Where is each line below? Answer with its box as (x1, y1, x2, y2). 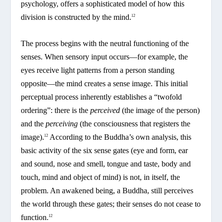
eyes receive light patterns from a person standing (21, 65, 175, 74)
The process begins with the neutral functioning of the (21, 39, 189, 48)
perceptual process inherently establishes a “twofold (21, 92, 182, 101)
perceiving (46, 119, 78, 128)
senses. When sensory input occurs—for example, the (21, 52, 188, 61)
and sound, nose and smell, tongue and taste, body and (21, 159, 191, 168)
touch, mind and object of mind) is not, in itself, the (21, 172, 180, 181)
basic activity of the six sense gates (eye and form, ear (21, 146, 188, 155)
